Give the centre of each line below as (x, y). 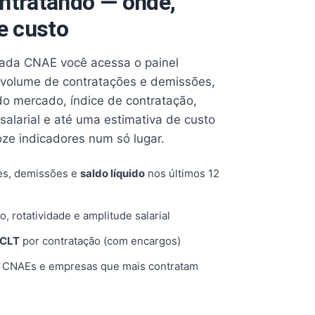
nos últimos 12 (182, 173)
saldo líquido (112, 173)
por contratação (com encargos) (100, 241)
